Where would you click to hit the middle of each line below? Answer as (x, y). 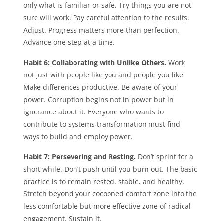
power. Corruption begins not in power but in (99, 99)
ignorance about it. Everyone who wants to (94, 112)
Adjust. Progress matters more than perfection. (101, 30)
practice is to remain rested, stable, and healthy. (104, 181)
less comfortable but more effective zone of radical (107, 206)
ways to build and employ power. (78, 136)
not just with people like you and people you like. (104, 75)
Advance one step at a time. (69, 42)
